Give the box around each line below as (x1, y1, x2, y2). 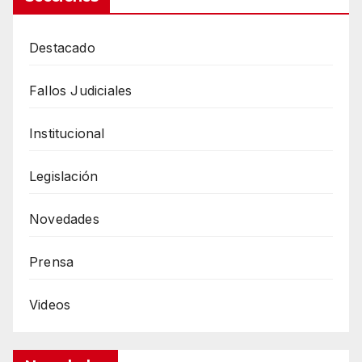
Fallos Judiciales (29, 82, 133, 99)
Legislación (29, 168, 99, 185)
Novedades (29, 211, 99, 228)
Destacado (29, 40, 95, 57)
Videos (29, 297, 71, 314)
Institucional (29, 125, 105, 142)
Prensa (29, 254, 74, 271)
